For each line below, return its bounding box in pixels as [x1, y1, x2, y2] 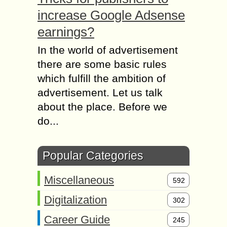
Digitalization [44, 194, 107, 206]
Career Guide [44, 213, 110, 226]
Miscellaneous [44, 174, 114, 186]
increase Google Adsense [37, 8, 185, 23]
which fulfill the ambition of [37, 72, 166, 84]
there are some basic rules [37, 58, 167, 70]
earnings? [37, 24, 94, 40]
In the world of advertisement [37, 44, 178, 56]
